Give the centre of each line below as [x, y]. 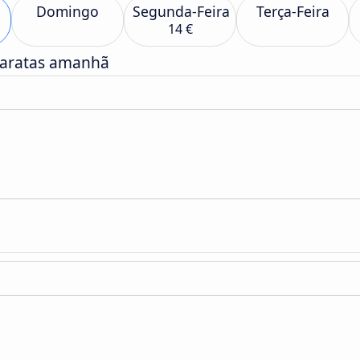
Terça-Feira [292, 11]
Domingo [67, 11]
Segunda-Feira [181, 11]
